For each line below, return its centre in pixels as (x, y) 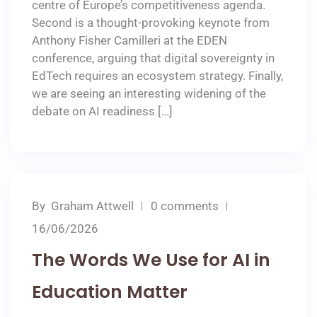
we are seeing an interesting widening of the (149, 93)
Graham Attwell (92, 206)
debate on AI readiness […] (102, 111)
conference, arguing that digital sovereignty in (153, 58)
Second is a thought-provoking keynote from (151, 23)
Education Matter (110, 292)
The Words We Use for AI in (151, 260)
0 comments (185, 206)
